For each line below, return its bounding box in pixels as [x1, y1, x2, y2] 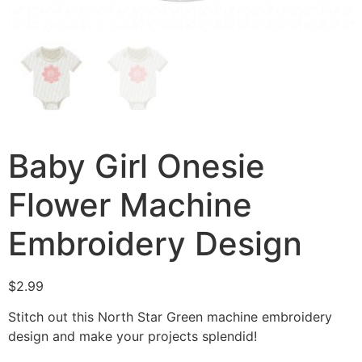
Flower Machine [8, 184, 252, 225]
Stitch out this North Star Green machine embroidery [8, 309, 332, 326]
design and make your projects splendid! [8, 328, 257, 345]
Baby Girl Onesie [8, 145, 265, 186]
